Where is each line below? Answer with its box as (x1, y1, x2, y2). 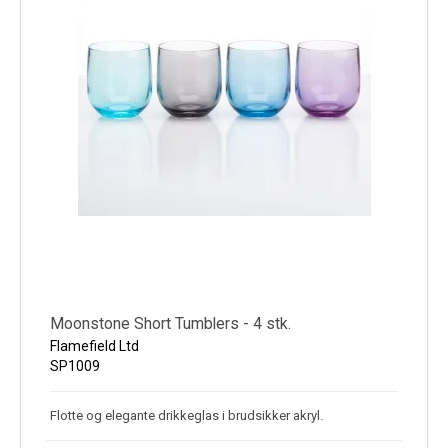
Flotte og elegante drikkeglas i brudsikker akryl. (50, 408, 323, 424)
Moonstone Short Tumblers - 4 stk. (50, 314, 291, 334)
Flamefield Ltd (50, 338, 139, 355)
